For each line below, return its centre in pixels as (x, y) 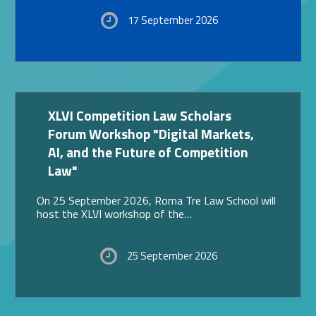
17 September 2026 (172, 20)
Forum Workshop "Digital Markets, (151, 133)
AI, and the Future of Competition (148, 152)
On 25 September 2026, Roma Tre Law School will (156, 200)
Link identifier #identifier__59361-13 (164, 108)
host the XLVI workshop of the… (114, 213)
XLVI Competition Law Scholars (51, 115)
